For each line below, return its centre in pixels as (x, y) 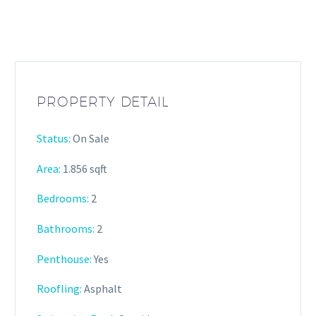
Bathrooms (65, 229)
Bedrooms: (63, 199)
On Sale (90, 139)
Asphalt (102, 289)
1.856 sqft (84, 168)
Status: (54, 139)
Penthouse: (64, 259)
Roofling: (59, 289)
